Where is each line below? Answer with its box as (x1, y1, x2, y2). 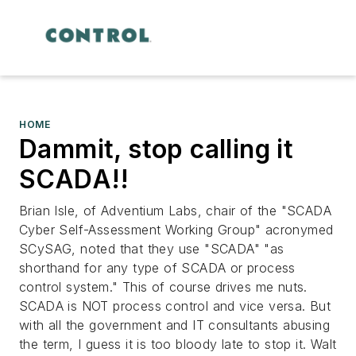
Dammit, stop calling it (19, 133, 294, 164)
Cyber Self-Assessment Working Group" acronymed (19, 221, 334, 238)
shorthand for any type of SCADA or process (19, 259, 296, 276)
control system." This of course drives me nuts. (19, 278, 308, 295)
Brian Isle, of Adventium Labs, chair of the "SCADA (19, 202, 331, 219)
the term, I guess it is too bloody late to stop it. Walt (19, 335, 337, 352)
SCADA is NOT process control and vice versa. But (19, 297, 331, 314)
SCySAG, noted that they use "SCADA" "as (19, 240, 284, 257)
